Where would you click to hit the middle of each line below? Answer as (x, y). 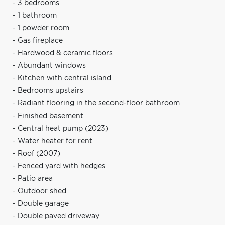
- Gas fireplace (38, 40)
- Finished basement (48, 116)
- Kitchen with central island (62, 78)
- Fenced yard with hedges (59, 166)
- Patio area (33, 179)
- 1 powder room (41, 28)
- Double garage (41, 204)
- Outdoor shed (39, 191)
